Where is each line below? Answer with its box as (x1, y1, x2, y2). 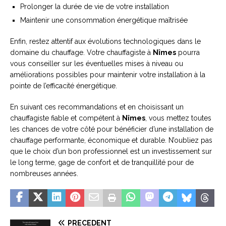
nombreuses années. (10, 169, 78, 178)
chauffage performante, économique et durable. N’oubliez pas (10, 136, 212, 144)
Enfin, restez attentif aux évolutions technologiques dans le (10, 37, 201, 45)
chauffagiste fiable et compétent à (10, 114, 122, 122)
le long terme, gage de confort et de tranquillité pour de (10, 158, 194, 166)
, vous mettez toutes (145, 114, 211, 122)
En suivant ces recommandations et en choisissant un (10, 102, 184, 111)
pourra (176, 48, 200, 56)
